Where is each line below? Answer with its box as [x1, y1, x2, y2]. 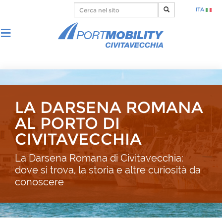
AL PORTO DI [15, 113, 120, 133]
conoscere [15, 176, 64, 188]
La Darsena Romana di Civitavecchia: [15, 152, 183, 164]
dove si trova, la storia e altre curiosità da [15, 164, 201, 176]
